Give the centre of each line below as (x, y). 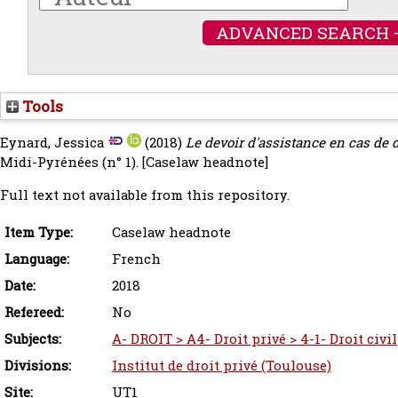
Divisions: (38, 366)
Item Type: (39, 232)
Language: (37, 259)
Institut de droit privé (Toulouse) (222, 366)
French (136, 259)
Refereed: (34, 312)
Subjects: (33, 339)
